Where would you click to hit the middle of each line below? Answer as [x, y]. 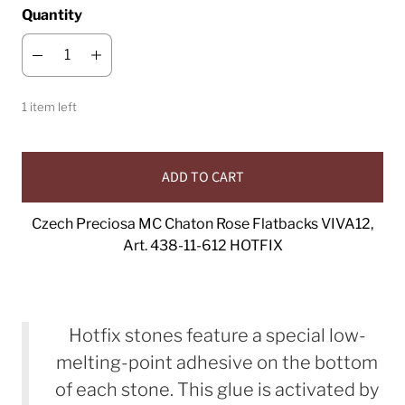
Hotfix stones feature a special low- [217, 335]
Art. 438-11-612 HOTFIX [202, 245]
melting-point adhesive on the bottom [217, 362]
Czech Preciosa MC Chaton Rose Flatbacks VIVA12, [202, 223]
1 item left [49, 106]
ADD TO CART [202, 177]
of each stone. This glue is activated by [217, 389]
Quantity [52, 14]
